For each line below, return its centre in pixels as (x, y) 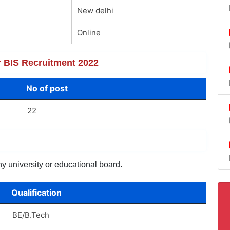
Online (89, 32)
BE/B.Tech (31, 215)
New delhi (95, 10)
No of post (47, 88)
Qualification (36, 192)
